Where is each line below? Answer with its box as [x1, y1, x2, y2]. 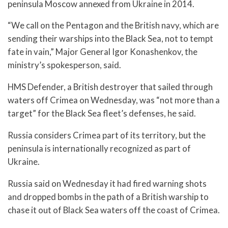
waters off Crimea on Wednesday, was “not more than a [8, 95, 220, 106]
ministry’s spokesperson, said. [8, 60, 121, 71]
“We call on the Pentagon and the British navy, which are [8, 20, 219, 31]
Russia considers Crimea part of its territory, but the [8, 129, 206, 140]
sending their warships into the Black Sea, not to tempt [8, 33, 213, 44]
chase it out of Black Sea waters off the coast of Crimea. [8, 204, 220, 215]
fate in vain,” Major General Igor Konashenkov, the [8, 46, 197, 58]
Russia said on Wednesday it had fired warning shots [8, 178, 207, 189]
